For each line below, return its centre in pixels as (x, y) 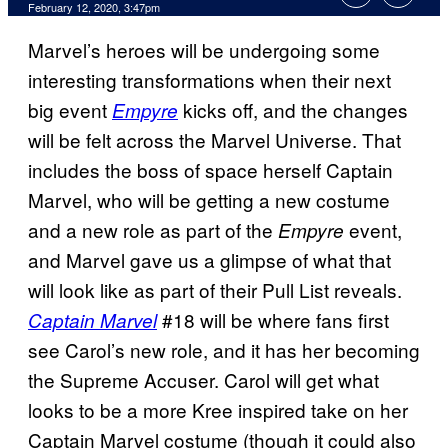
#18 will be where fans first (273, 320)
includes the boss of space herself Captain (210, 170)
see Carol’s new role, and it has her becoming (224, 350)
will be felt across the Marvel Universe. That (214, 140)
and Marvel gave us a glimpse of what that (209, 260)
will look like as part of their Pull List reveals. (215, 290)
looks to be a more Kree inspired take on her (218, 410)
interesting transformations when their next (209, 80)
